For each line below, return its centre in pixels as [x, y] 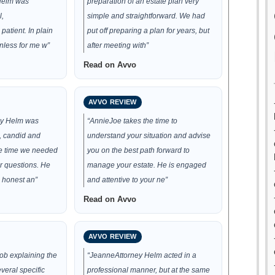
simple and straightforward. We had [146, 16]
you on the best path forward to [139, 150]
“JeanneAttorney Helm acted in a [142, 255]
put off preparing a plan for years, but [149, 31]
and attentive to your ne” [128, 180]
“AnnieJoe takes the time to [133, 121]
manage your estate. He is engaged [147, 165]
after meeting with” [118, 45]
